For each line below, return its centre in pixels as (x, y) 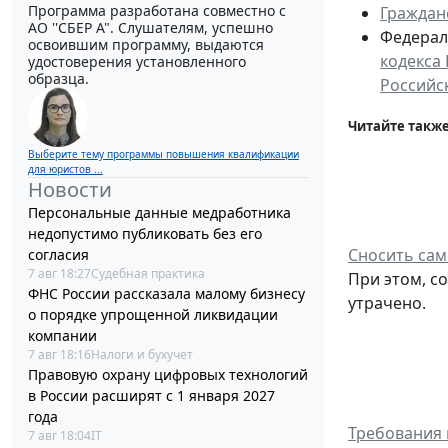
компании (62, 335)
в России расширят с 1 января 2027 (151, 395)
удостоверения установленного (137, 61)
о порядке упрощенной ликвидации (153, 314)
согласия (58, 254)
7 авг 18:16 (59, 354)
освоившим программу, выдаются (146, 44)
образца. (58, 78)
